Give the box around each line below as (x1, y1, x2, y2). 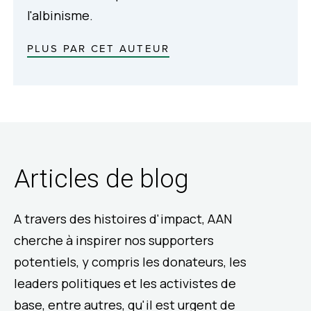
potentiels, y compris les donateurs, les (14, 253, 246, 270)
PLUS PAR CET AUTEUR (26, 42, 170, 55)
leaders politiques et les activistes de (14, 274, 236, 292)
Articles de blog (14, 163, 189, 194)
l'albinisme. (26, 6, 93, 24)
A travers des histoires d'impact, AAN (14, 210, 232, 227)
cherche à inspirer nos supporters (14, 231, 214, 249)
